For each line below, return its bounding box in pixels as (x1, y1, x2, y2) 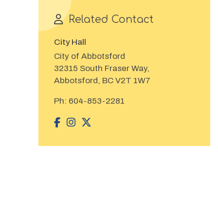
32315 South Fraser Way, (54, 64, 149, 73)
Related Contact (68, 14, 154, 26)
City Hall (54, 37, 86, 47)
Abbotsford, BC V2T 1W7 (54, 76, 150, 86)
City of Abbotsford (54, 52, 125, 61)
